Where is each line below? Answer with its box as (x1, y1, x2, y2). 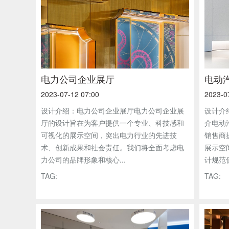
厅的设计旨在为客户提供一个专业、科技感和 (41, 118, 184, 128)
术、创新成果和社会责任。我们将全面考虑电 (41, 142, 184, 152)
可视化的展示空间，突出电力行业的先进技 (41, 130, 177, 140)
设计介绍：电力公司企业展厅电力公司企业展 (41, 105, 184, 116)
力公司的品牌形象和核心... (41, 154, 126, 165)
